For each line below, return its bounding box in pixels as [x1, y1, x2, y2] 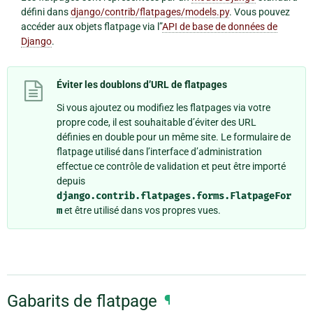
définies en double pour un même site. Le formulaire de [57, 131, 291, 143]
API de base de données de [161, 21, 277, 33]
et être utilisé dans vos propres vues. [62, 204, 221, 216]
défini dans [20, 6, 71, 18]
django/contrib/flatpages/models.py [70, 6, 229, 18]
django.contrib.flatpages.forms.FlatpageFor [57, 189, 291, 202]
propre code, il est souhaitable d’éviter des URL [57, 116, 256, 128]
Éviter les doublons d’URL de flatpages [57, 79, 227, 91]
